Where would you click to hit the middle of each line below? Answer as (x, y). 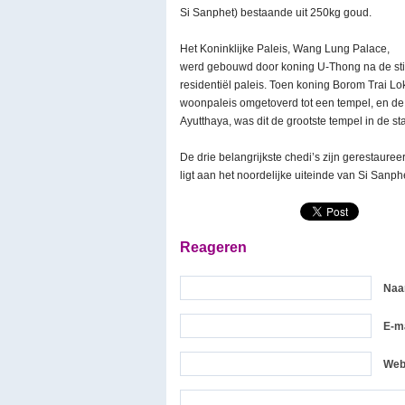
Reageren (213, 247)
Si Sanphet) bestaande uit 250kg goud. (276, 13)
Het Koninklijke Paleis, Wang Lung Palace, (285, 49)
